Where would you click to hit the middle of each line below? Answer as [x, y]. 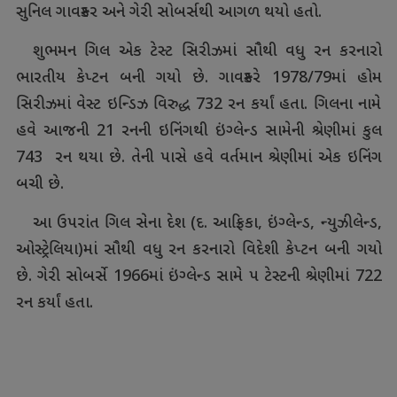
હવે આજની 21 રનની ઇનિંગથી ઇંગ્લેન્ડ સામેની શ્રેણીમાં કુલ [198, 132]
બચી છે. [39, 185]
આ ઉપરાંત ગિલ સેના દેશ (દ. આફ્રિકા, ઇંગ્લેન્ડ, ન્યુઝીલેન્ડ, [207, 224]
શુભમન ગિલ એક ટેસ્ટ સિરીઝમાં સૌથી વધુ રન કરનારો [207, 52]
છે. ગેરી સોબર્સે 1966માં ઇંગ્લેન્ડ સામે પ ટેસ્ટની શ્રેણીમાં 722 [198, 277]
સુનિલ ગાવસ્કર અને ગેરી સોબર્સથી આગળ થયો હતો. [168, 13]
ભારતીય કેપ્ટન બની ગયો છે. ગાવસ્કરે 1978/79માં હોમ [198, 79]
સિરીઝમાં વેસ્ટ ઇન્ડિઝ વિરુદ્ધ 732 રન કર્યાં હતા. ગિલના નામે [198, 105]
